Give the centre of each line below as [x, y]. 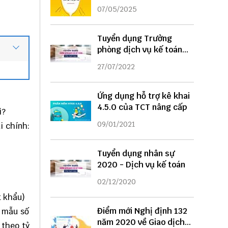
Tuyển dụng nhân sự [136, 154]
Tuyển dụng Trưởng [134, 39]
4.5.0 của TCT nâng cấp [142, 107]
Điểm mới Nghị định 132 [142, 211]
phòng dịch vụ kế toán [139, 50]
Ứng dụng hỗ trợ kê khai [143, 96]
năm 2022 [116, 61]
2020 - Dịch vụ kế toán [141, 165]
